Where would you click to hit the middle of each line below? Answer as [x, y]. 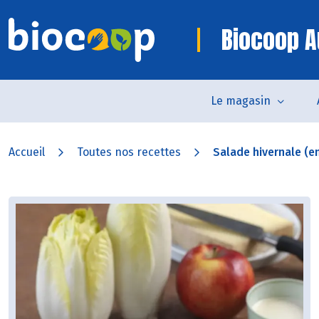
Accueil [27, 152]
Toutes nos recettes [129, 152]
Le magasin [241, 101]
